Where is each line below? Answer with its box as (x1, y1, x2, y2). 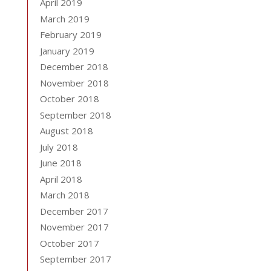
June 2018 (39, 157, 82, 169)
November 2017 (39, 221, 109, 233)
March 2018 (39, 189, 90, 201)
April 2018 (39, 172, 82, 185)
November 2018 (39, 76, 109, 89)
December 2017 (39, 204, 108, 217)
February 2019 (39, 28, 102, 41)
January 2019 (39, 44, 94, 57)
